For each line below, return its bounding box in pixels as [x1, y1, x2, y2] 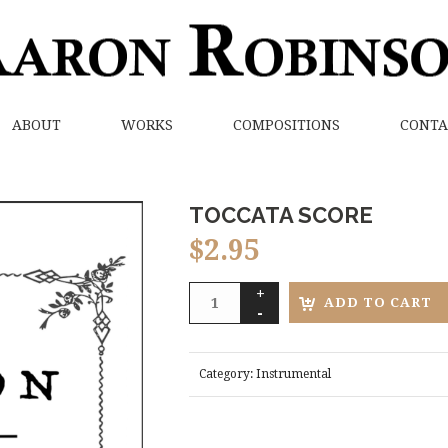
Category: [199, 367, 257, 381]
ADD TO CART [324, 295, 433, 310]
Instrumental [256, 367, 332, 381]
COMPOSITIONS [233, 117, 340, 133]
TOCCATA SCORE [189, 202, 374, 228]
